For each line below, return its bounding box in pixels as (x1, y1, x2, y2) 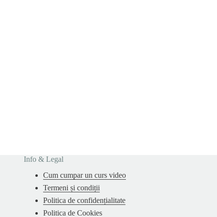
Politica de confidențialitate (43, 196, 125, 205)
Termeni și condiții (43, 184, 100, 192)
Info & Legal (23, 155, 63, 164)
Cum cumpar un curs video (43, 171, 126, 180)
